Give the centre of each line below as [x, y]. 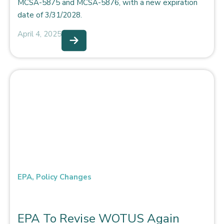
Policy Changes [64, 177]
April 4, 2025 [39, 34]
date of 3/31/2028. [50, 15]
